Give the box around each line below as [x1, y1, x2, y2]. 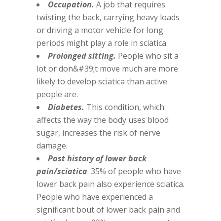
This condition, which [84, 102, 164, 112]
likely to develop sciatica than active [37, 76, 167, 87]
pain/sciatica [37, 166, 87, 177]
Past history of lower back [48, 153, 147, 164]
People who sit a [116, 50, 179, 61]
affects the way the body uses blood [37, 114, 169, 125]
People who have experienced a [37, 191, 153, 202]
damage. [37, 140, 68, 151]
